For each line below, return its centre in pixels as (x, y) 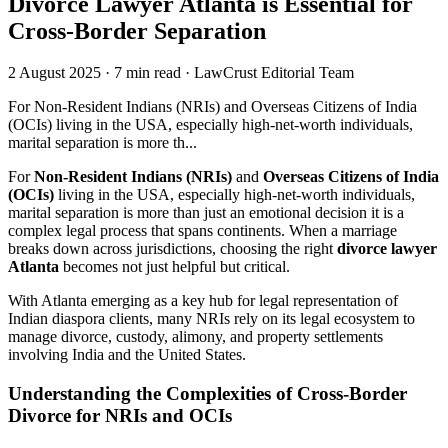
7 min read (147, 73)
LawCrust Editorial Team (274, 73)
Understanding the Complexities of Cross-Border (207, 394)
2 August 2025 (54, 73)
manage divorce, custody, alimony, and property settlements (195, 337)
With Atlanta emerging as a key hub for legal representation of (203, 301)
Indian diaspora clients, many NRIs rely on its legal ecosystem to (211, 319)
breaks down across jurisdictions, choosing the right (172, 249)
